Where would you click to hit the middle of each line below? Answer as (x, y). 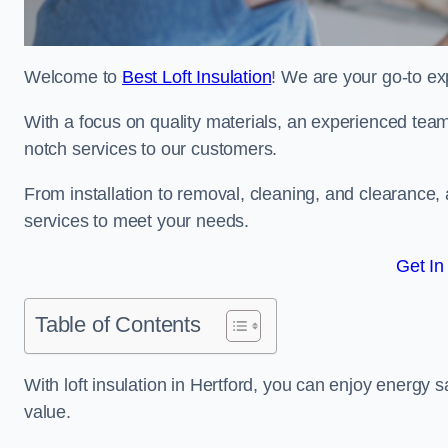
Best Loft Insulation (197, 77)
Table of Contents (118, 324)
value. (47, 412)
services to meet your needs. (136, 221)
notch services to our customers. (151, 149)
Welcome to (73, 77)
